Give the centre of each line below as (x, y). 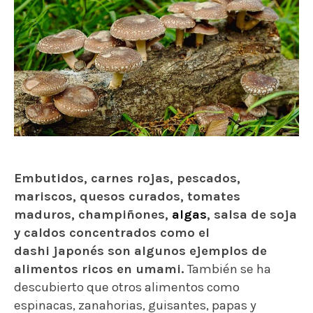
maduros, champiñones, (93, 214)
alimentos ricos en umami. (99, 269)
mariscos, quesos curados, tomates (127, 196)
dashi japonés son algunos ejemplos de (140, 250)
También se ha (228, 269)
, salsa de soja (252, 214)
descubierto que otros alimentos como (127, 287)
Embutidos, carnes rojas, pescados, (127, 178)
